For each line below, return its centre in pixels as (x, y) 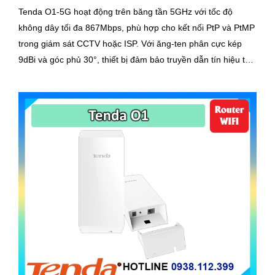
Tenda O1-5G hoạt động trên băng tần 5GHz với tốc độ (126, 11)
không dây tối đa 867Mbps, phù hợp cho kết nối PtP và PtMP (137, 27)
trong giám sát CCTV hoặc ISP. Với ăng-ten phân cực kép (80, 43)
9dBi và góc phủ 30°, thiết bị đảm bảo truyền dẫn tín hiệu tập (137, 59)
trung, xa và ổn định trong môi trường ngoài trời (111, 75)
